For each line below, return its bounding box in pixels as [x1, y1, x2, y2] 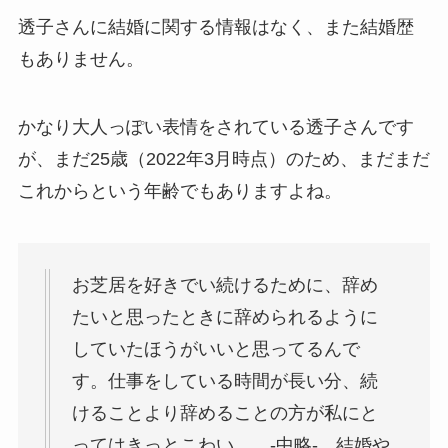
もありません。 [17, 48, 144, 69]
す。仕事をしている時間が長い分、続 [71, 371, 378, 392]
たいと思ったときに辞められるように [71, 307, 378, 328]
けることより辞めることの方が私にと [71, 403, 378, 424]
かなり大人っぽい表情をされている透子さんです [17, 116, 414, 137]
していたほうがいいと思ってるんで [71, 339, 360, 360]
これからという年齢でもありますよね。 [17, 180, 342, 201]
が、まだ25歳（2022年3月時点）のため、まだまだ [17, 148, 430, 169]
